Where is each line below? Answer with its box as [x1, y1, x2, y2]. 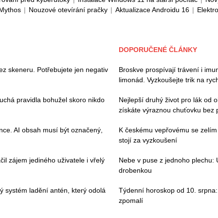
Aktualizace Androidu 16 [115, 6, 189, 14]
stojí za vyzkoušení [119, 136, 177, 144]
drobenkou [119, 166, 152, 174]
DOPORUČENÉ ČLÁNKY [119, 46, 197, 54]
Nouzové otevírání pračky [29, 6, 108, 14]
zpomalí [119, 197, 143, 204]
